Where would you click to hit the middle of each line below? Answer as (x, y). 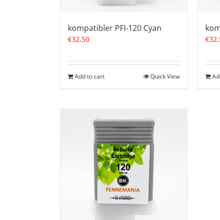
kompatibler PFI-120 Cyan (115, 28)
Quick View (165, 77)
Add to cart (90, 77)
